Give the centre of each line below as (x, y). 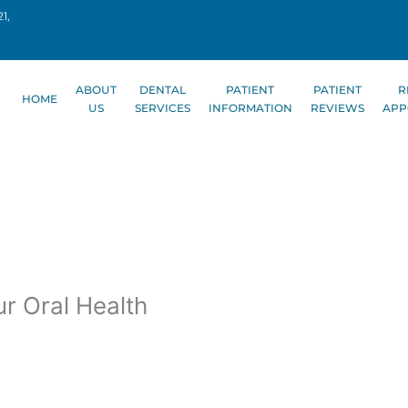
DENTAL (162, 90)
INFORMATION (250, 108)
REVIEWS (337, 108)
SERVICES (162, 108)
